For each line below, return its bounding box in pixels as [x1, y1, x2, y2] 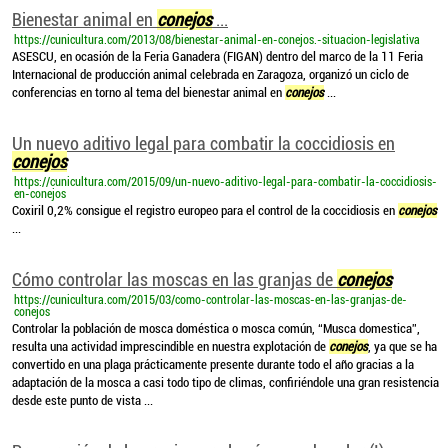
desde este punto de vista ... [12, 393, 153, 408]
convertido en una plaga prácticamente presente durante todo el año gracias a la [12, 357, 414, 372]
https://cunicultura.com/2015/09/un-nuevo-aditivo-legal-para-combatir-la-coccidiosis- [14, 175, 437, 189]
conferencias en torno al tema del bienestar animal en [12, 85, 285, 100]
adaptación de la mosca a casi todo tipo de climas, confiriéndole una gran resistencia [12, 375, 439, 390]
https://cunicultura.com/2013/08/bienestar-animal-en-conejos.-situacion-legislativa [14, 33, 420, 47]
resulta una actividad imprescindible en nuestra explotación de [12, 339, 329, 354]
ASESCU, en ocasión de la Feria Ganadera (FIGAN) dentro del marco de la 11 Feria [12, 49, 423, 64]
